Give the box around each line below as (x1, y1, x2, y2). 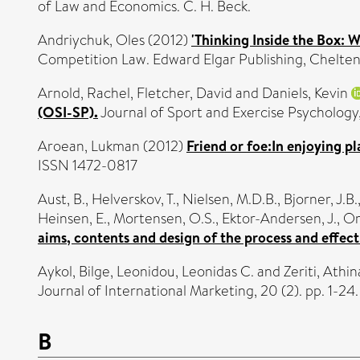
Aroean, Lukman (38, 135, 140, 157)
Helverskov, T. (92, 188, 176, 210)
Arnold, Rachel (38, 82, 130, 104)
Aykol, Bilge (38, 260, 110, 282)
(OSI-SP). (38, 101, 98, 122)
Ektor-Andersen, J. (222, 207, 337, 229)
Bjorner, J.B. (284, 188, 358, 210)
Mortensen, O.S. (113, 207, 215, 229)
